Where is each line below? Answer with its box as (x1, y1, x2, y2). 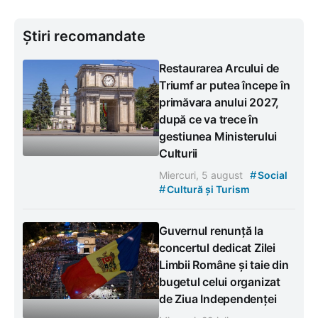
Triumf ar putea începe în (159, 77, 290, 92)
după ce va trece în (159, 111, 258, 126)
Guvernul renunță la (159, 223, 263, 238)
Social (256, 168, 287, 181)
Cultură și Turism (165, 182, 250, 195)
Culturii (159, 146, 198, 160)
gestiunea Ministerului (159, 128, 278, 143)
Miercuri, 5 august (159, 168, 246, 181)
